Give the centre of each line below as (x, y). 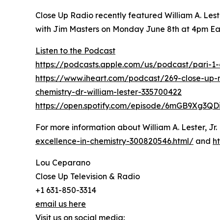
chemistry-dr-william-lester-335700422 (109, 92)
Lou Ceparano (63, 163)
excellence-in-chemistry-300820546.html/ (114, 141)
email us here (61, 204)
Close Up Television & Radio (88, 177)
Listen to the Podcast (75, 51)
